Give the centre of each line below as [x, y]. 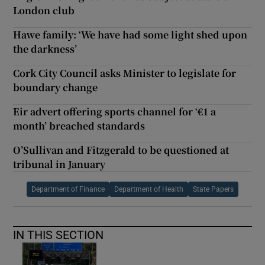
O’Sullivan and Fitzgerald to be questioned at [121, 150]
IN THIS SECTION [59, 235]
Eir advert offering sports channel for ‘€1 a [115, 112]
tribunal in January [59, 164]
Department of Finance [68, 190]
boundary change [56, 88]
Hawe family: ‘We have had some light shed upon [130, 35]
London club [44, 11]
